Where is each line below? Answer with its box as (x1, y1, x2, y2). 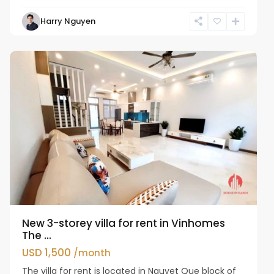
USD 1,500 (22, 245, 74, 260)
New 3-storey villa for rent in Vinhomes (22, 215, 226, 231)
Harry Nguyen (40, 15, 96, 27)
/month (73, 246, 111, 259)
